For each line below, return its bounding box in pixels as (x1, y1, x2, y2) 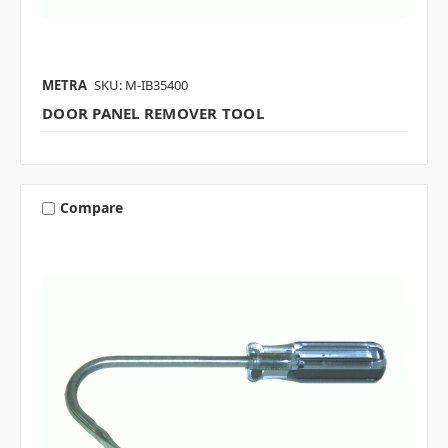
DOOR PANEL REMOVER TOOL (42, 102, 264, 123)
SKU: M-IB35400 (94, 75, 188, 94)
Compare (59, 198, 123, 218)
